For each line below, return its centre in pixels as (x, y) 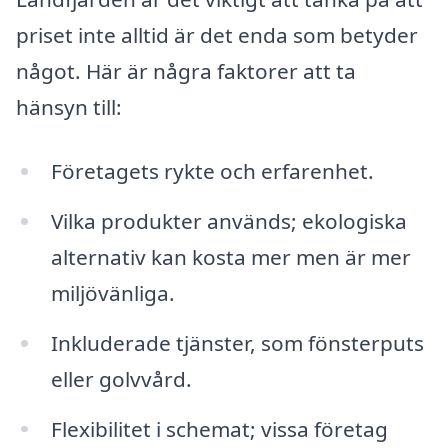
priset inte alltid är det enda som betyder (217, 35)
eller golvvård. (121, 378)
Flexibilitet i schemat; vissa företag (219, 428)
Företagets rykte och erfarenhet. (212, 170)
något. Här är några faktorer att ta (186, 71)
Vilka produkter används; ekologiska (228, 220)
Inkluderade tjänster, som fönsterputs (237, 342)
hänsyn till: (69, 107)
